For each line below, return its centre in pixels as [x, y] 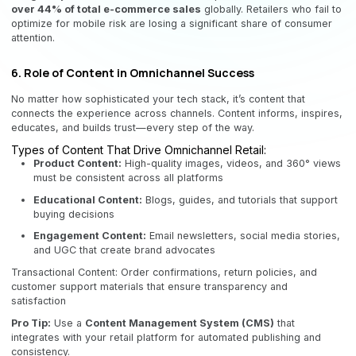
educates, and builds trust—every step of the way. [133, 128]
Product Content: [77, 163]
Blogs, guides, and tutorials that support [240, 199]
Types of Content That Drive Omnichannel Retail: [139, 149]
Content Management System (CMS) [180, 323]
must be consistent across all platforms [128, 177]
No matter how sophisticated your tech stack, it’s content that [158, 99]
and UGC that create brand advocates [124, 250]
